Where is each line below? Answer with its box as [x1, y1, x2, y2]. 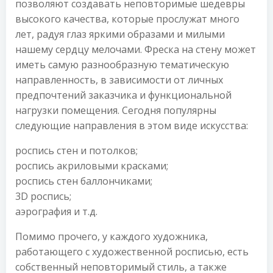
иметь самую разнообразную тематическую [15, 58, 229, 71]
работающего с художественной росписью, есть [15, 245, 249, 258]
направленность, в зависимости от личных [15, 73, 223, 87]
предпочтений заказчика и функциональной [15, 88, 232, 102]
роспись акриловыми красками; [15, 159, 168, 172]
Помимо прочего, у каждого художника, [15, 230, 208, 243]
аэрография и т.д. [15, 205, 97, 218]
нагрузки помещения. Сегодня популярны [15, 104, 216, 117]
